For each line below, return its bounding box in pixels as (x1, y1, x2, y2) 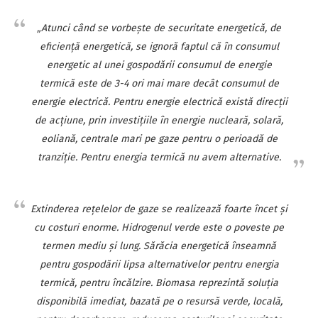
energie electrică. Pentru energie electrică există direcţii (31, 95, 287, 108)
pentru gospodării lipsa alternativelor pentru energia (39, 258, 279, 270)
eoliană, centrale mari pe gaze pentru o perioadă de (40, 132, 278, 145)
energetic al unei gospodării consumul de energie (46, 58, 272, 71)
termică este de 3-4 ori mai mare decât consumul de (39, 77, 279, 89)
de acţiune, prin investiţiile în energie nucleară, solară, (35, 114, 283, 126)
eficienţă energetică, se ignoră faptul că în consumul (39, 40, 279, 53)
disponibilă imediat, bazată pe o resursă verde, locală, (35, 295, 283, 307)
